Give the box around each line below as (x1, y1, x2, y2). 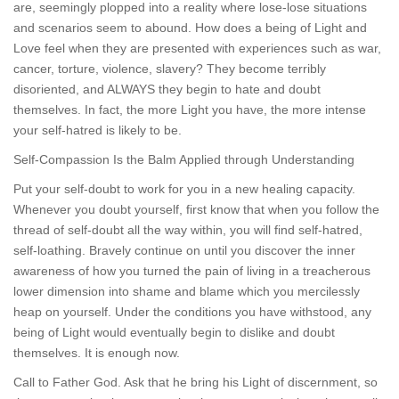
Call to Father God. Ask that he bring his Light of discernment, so (13, 375, 378, 389)
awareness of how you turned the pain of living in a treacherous (13, 264, 370, 278)
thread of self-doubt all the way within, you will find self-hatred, (13, 223, 362, 237)
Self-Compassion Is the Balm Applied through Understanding (13, 152, 354, 167)
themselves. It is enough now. (13, 346, 180, 360)
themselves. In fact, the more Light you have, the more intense (13, 102, 366, 117)
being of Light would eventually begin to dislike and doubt (13, 325, 335, 339)
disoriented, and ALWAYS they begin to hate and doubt (13, 82, 321, 96)
